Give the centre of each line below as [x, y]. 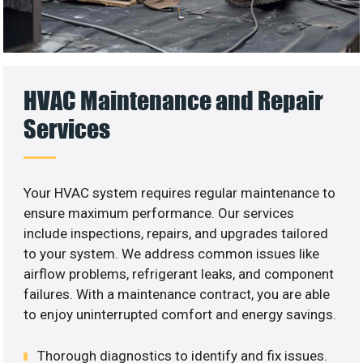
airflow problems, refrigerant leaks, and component [179, 274]
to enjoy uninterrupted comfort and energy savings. [180, 315]
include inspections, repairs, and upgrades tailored [176, 234]
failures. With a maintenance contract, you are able [177, 295]
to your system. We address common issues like [172, 254]
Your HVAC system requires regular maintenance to [180, 193]
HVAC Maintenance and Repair [174, 100]
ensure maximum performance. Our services [159, 214]
